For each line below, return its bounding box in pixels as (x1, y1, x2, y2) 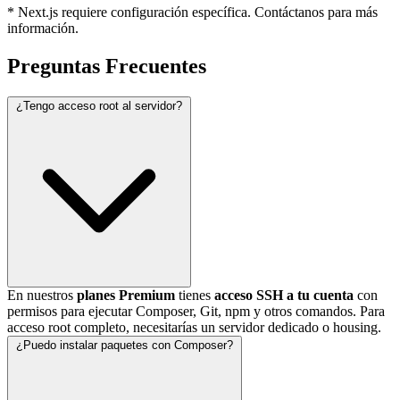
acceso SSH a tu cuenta (214, 287, 354, 304)
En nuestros (7, 287, 77, 304)
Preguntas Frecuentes (7, 54, 206, 79)
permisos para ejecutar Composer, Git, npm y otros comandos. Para (7, 304, 385, 320)
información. (7, 21, 79, 37)
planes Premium (77, 287, 175, 304)
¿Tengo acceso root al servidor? (16, 99, 182, 113)
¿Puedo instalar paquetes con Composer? (16, 338, 233, 353)
